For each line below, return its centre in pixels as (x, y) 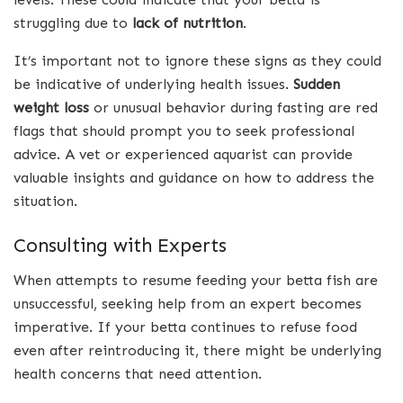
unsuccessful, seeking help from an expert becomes (188, 303)
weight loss (51, 107)
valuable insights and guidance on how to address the (194, 177)
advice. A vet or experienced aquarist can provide (183, 154)
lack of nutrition (188, 22)
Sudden (317, 84)
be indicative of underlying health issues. (153, 84)
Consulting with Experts (120, 246)
